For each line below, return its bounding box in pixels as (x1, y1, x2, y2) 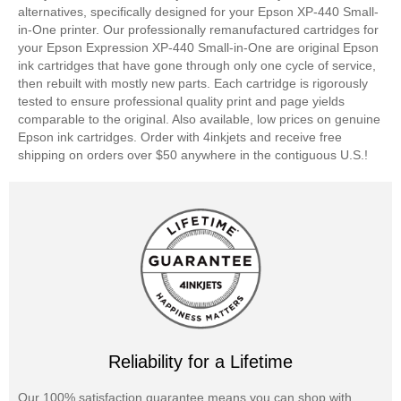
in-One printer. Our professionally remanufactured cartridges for (18, 22, 379, 37)
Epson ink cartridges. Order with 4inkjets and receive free (18, 130, 342, 144)
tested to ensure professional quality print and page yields (18, 94, 345, 108)
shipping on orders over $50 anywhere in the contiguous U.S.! (18, 148, 368, 162)
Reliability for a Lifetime (108, 352, 293, 371)
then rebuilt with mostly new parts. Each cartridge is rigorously (18, 76, 368, 90)
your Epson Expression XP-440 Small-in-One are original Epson (18, 40, 379, 55)
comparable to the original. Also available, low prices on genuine (18, 112, 380, 126)
